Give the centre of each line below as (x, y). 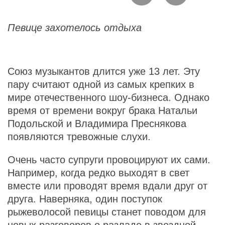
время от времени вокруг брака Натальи (102, 110)
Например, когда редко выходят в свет (98, 173)
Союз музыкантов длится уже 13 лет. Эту (104, 71)
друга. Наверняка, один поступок (85, 199)
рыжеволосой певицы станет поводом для (107, 212)
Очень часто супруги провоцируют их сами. (109, 159)
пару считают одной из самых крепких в (101, 84)
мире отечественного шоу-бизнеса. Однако (108, 97)
